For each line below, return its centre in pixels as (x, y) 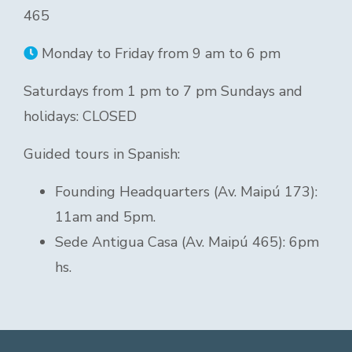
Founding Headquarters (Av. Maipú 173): (186, 192)
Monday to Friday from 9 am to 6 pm (159, 53)
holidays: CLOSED (80, 116)
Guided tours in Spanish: (102, 154)
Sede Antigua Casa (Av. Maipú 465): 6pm (187, 242)
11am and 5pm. (105, 217)
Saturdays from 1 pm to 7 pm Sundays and (163, 91)
